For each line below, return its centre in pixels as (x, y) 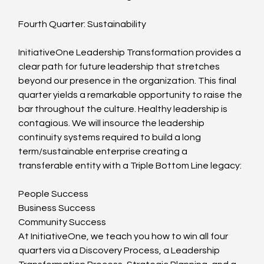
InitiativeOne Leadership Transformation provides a (131, 53)
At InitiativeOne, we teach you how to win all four (124, 237)
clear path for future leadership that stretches (120, 67)
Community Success (62, 222)
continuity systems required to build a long (111, 138)
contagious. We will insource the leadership (113, 123)
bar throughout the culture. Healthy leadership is (124, 109)
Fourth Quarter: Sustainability (82, 24)
